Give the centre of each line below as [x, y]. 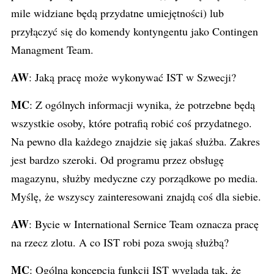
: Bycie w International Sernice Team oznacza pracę [144, 224]
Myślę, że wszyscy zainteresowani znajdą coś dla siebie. [136, 196]
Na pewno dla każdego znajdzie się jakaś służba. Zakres [135, 141]
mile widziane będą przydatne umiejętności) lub [117, 13]
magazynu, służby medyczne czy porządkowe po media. [135, 178]
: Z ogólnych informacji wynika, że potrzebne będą [142, 105]
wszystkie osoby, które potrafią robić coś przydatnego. [131, 123]
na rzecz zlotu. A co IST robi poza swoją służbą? [120, 242]
